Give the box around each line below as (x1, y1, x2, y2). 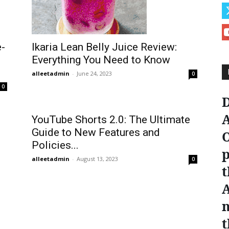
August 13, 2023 (77, 155, 118, 163)
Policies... (32, 139, 79, 151)
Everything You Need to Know (32, 53, 170, 66)
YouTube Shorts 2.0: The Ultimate (32, 113, 190, 126)
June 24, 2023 (77, 69, 112, 77)
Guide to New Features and (32, 126, 160, 139)
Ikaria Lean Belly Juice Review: (32, 40, 177, 53)
